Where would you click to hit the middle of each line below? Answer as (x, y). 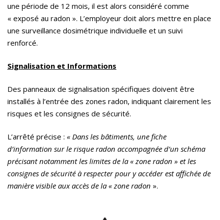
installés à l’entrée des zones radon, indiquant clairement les (109, 101)
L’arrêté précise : (37, 137)
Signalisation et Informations (62, 66)
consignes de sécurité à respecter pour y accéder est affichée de (109, 174)
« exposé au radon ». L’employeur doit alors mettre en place (109, 18)
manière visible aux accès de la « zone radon (79, 186)
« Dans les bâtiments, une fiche (117, 137)
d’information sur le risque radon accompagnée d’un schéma (106, 149)
